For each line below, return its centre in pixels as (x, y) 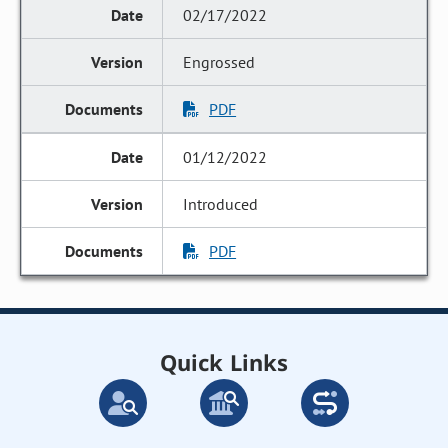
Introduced (221, 204)
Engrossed (219, 62)
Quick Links (224, 362)
